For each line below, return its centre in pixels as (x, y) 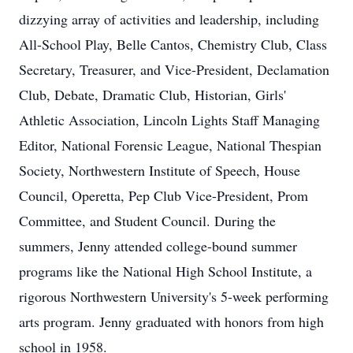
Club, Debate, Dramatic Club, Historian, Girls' (152, 95)
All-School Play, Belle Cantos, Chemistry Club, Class (173, 44)
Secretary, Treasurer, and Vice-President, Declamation (174, 69)
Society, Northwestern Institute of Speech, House (160, 170)
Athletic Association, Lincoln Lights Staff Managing (169, 120)
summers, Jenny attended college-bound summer (158, 246)
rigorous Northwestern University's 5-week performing (174, 296)
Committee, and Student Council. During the (147, 221)
